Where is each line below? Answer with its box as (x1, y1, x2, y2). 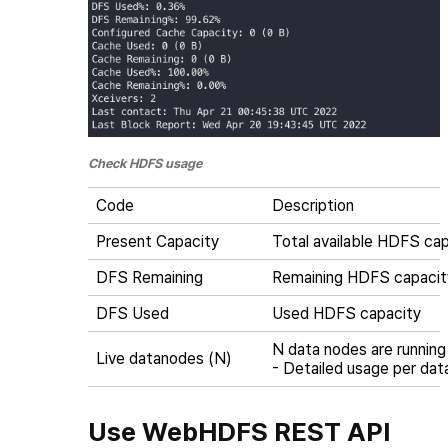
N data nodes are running (272, 340, 446, 360)
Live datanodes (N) (96, 349, 232, 369)
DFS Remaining (96, 268, 203, 288)
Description (272, 196, 354, 216)
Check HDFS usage (88, 156, 202, 172)
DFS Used (96, 304, 169, 324)
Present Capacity (96, 232, 219, 252)
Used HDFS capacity (272, 304, 421, 324)
